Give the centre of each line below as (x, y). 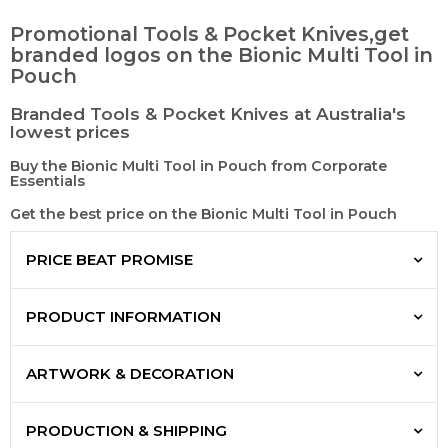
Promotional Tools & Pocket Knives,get (209, 34)
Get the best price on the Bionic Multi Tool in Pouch (203, 214)
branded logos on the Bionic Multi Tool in (221, 55)
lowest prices (70, 132)
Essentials (47, 181)
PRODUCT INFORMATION (123, 317)
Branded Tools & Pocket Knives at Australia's (208, 114)
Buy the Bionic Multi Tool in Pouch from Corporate (198, 166)
